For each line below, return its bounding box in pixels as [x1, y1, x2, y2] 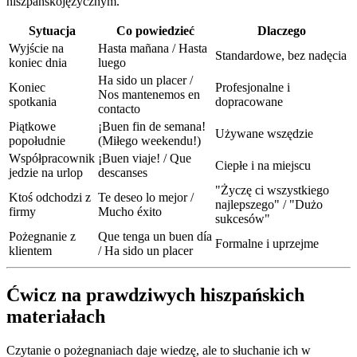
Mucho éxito [98, 204, 162, 218]
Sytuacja [28, 23, 76, 37]
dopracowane [215, 94, 283, 108]
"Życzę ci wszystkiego [215, 182, 329, 197]
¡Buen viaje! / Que [98, 151, 191, 165]
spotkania [9, 94, 57, 108]
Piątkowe [9, 119, 56, 133]
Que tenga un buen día [98, 229, 212, 243]
